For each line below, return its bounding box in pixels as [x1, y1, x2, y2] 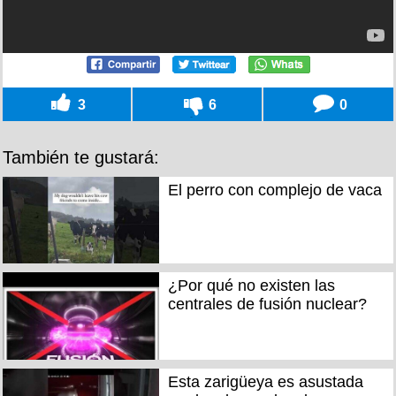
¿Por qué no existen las [167, 277, 335, 295]
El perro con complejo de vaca [167, 180, 382, 199]
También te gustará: [3, 147, 159, 167]
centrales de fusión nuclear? [167, 295, 367, 314]
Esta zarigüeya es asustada [167, 372, 363, 391]
